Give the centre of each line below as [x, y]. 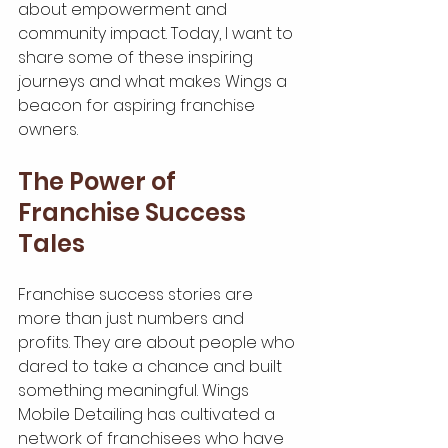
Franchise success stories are [137, 294]
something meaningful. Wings [135, 390]
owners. [48, 129]
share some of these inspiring [137, 57]
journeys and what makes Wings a [154, 81]
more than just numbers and [133, 318]
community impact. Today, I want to [157, 33]
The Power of [99, 181]
